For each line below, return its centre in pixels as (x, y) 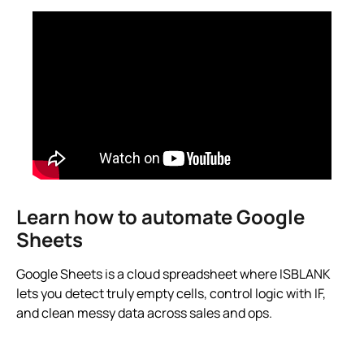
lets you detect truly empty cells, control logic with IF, (171, 293)
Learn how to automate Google (160, 216)
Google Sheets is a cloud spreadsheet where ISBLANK (173, 273)
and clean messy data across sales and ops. (144, 312)
